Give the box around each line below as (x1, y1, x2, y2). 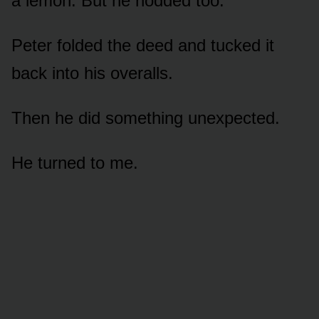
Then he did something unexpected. (11, 108, 280, 127)
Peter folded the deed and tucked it (11, 35, 274, 55)
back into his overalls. (11, 63, 173, 83)
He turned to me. (11, 152, 138, 172)
